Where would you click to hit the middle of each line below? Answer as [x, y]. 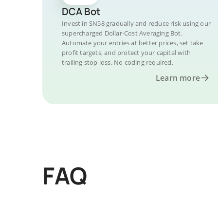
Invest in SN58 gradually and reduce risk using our [136, 23]
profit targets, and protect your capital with [126, 53]
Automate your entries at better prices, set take [133, 43]
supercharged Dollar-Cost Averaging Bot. [122, 33]
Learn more [178, 78]
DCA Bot [81, 11]
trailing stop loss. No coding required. [118, 62]
